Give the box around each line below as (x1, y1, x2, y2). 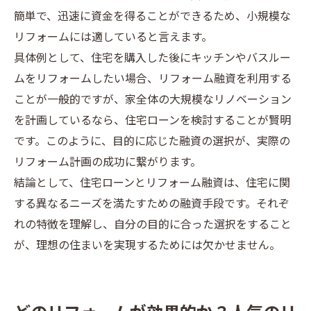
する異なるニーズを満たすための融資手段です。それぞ (14, 195, 289, 214)
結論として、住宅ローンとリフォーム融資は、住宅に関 (14, 174, 290, 193)
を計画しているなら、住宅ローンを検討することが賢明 (14, 112, 291, 131)
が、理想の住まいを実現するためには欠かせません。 (14, 237, 280, 255)
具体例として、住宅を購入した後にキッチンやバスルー (14, 49, 291, 68)
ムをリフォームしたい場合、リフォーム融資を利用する (14, 70, 292, 89)
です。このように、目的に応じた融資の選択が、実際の (14, 133, 290, 151)
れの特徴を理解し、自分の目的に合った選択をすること (14, 216, 292, 235)
